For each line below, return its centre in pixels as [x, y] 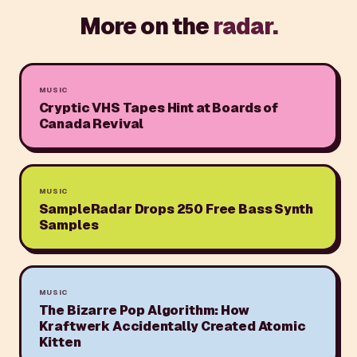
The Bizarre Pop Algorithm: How [144, 310]
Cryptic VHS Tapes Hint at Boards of [158, 108]
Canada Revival [91, 124]
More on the [146, 26]
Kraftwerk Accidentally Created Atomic [172, 326]
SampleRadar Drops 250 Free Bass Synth [176, 209]
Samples [69, 225]
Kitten [60, 342]
